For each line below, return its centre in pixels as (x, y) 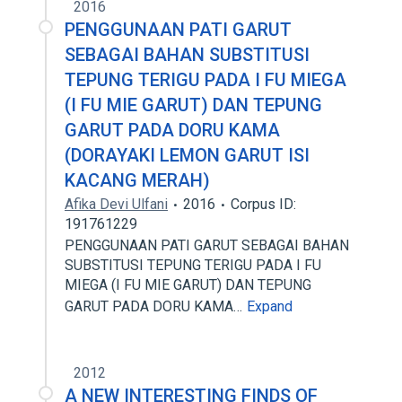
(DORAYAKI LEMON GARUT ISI (187, 155)
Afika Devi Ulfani (116, 204)
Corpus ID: (263, 204)
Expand (270, 306)
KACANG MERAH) (137, 180)
